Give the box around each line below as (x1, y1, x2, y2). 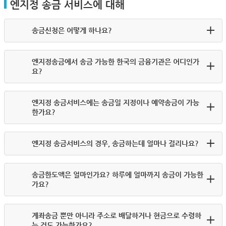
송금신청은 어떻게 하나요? (31, 26, 112, 34)
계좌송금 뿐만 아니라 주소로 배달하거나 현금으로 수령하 (31, 211, 201, 219)
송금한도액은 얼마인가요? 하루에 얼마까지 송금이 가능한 (31, 171, 203, 179)
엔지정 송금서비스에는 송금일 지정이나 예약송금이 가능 (31, 98, 199, 106)
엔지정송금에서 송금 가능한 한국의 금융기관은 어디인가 (31, 58, 199, 66)
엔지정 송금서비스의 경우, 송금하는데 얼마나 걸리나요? (31, 139, 199, 147)
